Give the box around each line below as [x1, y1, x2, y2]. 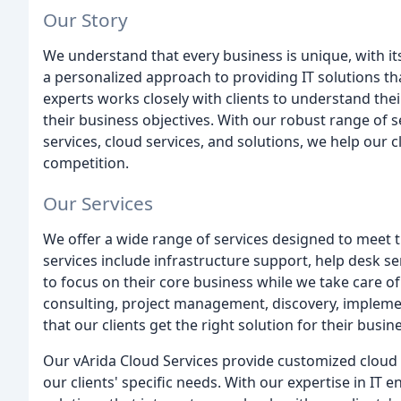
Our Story [43, 6, 128, 32]
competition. [43, 152, 129, 173]
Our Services [43, 190, 153, 216]
